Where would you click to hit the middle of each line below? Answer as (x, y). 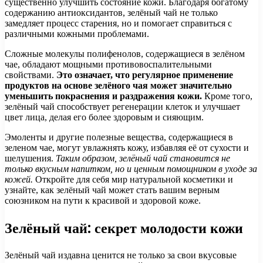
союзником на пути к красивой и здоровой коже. (103, 200)
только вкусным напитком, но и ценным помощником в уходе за (131, 168)
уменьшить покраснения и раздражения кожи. (103, 96)
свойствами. (31, 75)
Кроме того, (227, 96)
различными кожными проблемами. (77, 33)
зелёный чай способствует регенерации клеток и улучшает (122, 106)
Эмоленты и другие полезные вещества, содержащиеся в (119, 137)
